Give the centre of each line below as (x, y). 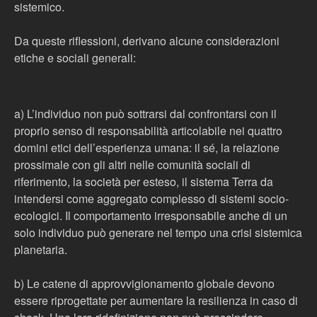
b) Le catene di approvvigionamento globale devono (144, 283)
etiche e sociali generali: (75, 58)
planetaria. (41, 249)
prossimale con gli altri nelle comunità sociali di (132, 165)
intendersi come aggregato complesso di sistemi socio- (151, 198)
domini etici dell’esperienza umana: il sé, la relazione (147, 148)
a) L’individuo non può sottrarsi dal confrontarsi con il (145, 114)
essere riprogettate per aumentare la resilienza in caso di (156, 300)
